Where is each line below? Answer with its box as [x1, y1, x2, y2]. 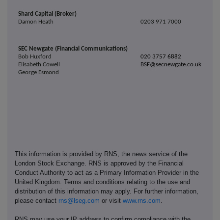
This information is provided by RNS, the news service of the [15, 150, 188, 158]
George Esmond [18, 69, 59, 76]
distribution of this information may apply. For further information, [15, 188, 198, 195]
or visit [100, 197, 123, 205]
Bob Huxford [18, 54, 52, 60]
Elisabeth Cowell [18, 61, 60, 68]
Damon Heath [18, 19, 54, 26]
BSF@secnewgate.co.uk [140, 61, 202, 68]
